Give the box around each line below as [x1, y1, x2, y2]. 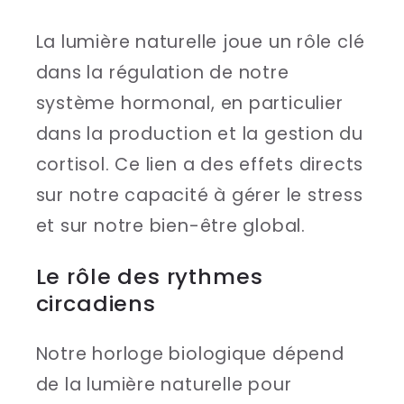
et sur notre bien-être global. [35, 214, 306, 239]
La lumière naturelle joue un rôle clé [35, 30, 365, 55]
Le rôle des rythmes [35, 262, 263, 292]
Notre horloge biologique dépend [35, 341, 344, 366]
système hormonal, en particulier [35, 91, 344, 116]
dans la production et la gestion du [35, 122, 363, 147]
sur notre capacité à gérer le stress [35, 183, 363, 208]
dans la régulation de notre [35, 60, 289, 86]
